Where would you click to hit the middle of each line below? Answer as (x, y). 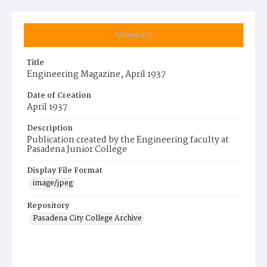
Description (50, 128)
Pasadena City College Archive (87, 218)
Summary (133, 35)
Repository (48, 206)
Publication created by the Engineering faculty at (128, 140)
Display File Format (65, 171)
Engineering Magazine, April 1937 (96, 74)
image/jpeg (53, 183)
